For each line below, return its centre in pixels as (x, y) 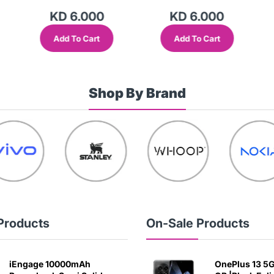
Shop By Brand (137, 93)
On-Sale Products (198, 224)
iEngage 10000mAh (50, 264)
